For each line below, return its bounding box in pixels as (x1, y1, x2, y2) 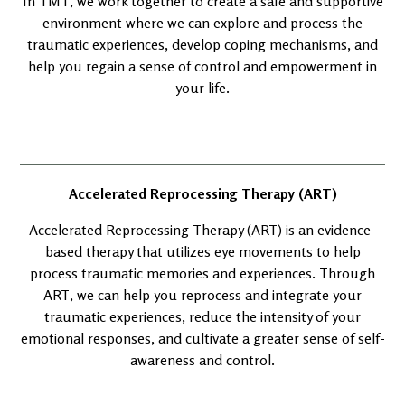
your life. (175, 79, 230, 97)
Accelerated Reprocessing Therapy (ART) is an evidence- (29, 221, 376, 239)
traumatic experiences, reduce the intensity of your (44, 307, 361, 325)
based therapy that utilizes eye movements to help (44, 242, 361, 260)
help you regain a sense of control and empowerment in (28, 57, 377, 75)
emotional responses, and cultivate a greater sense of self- (20, 329, 385, 347)
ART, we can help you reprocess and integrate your (43, 286, 362, 304)
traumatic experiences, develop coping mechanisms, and (27, 35, 378, 53)
